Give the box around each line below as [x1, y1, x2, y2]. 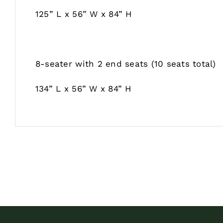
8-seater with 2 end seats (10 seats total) [35, 58, 216, 69]
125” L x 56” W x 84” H [35, 8, 132, 19]
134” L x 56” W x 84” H [35, 83, 131, 94]
